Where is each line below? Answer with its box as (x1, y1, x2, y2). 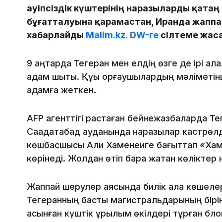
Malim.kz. (86, 30, 128, 41)
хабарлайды (27, 30, 86, 41)
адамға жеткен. (27, 85, 96, 96)
